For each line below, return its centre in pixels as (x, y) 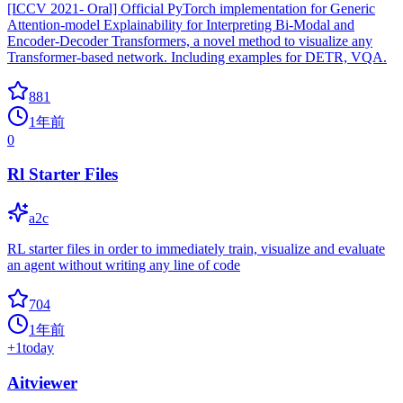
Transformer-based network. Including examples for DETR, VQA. (197, 57)
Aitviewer (42, 382)
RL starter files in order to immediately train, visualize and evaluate (196, 249)
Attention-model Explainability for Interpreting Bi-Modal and (181, 24)
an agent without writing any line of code (124, 265)
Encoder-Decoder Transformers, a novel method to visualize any (190, 40)
